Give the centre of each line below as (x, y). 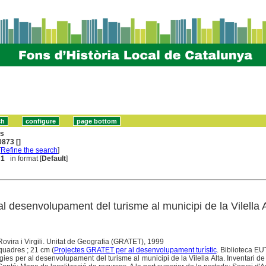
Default (54, 158)
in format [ (23, 158)
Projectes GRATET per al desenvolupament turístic (135, 250)
